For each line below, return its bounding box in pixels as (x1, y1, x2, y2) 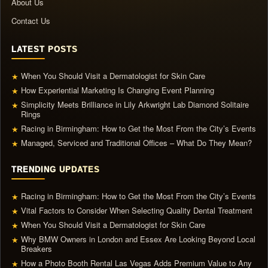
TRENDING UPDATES (11, 165, 100, 175)
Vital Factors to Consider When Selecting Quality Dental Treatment (21, 205, 252, 217)
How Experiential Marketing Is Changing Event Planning (21, 84, 214, 96)
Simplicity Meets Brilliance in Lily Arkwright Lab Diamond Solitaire (21, 99, 249, 111)
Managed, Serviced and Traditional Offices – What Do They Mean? (21, 137, 252, 149)
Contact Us (11, 15, 50, 27)
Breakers (21, 243, 54, 255)
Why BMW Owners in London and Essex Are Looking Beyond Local (21, 233, 255, 245)
